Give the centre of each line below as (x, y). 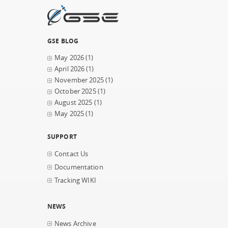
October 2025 (75, 91)
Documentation (79, 167)
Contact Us (72, 154)
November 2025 (79, 80)
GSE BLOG (63, 41)
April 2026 (70, 69)
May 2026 (69, 58)
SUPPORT (62, 136)
